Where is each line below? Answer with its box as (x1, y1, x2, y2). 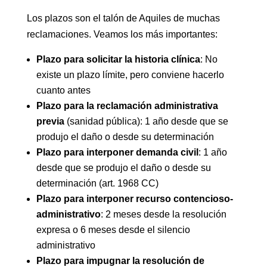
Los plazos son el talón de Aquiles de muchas (26, 13, 220, 23)
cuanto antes (36, 85, 91, 95)
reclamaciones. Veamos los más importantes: (26, 29, 218, 39)
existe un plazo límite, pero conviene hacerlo (36, 70, 224, 80)
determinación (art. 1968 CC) (36, 178, 159, 188)
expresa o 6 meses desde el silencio (36, 225, 190, 235)
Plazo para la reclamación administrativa (36, 101, 218, 111)
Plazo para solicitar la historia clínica (36, 54, 200, 64)
